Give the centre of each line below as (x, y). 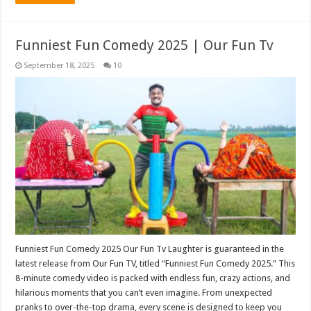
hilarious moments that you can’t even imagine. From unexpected (144, 293)
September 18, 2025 (59, 65)
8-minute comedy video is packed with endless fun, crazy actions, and (153, 278)
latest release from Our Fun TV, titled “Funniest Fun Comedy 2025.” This (155, 264)
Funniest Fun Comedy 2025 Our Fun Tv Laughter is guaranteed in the (150, 249)
